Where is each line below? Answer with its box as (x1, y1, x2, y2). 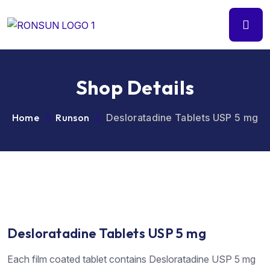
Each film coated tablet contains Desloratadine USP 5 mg (7, 253, 256, 265)
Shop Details (75, 75, 195, 99)
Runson (55, 111, 90, 124)
